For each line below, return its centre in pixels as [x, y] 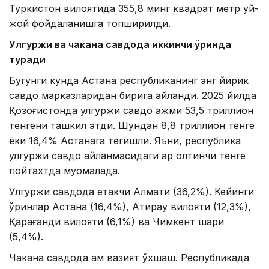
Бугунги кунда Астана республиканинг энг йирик [129, 81]
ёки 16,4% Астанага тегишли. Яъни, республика [125, 141]
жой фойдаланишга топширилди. [90, 24]
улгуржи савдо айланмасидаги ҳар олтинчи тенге [127, 156]
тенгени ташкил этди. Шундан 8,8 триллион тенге [132, 126]
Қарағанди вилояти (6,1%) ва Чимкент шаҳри [116, 222]
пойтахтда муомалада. [65, 171]
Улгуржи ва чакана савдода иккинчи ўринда [120, 45]
